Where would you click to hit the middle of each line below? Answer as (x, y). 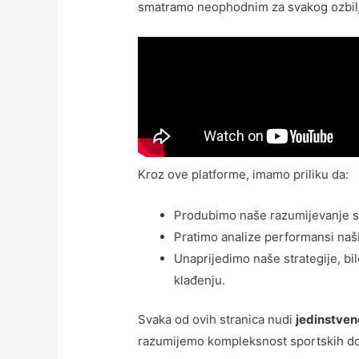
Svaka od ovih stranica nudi (217, 320)
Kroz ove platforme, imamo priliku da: (244, 174)
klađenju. (200, 280)
